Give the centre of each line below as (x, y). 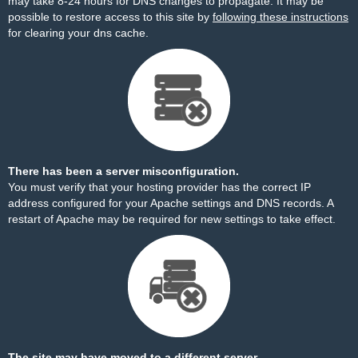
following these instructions (280, 17)
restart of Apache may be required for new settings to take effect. (172, 219)
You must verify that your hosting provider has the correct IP (159, 187)
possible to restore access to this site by (110, 17)
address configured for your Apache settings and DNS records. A (171, 203)
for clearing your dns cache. (78, 33)
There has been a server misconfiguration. (123, 171)
